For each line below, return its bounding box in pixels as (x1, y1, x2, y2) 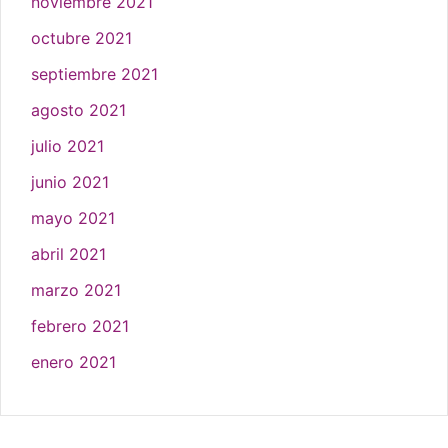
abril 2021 (31, 243, 106, 264)
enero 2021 (31, 351, 116, 372)
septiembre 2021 (31, 63, 158, 84)
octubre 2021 (31, 27, 132, 48)
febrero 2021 (31, 315, 129, 336)
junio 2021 (31, 171, 109, 192)
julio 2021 (31, 135, 104, 156)
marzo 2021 (31, 279, 121, 300)
